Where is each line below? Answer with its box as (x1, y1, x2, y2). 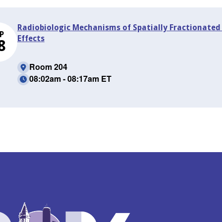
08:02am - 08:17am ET (29, 73, 111, 84)
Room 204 (29, 61, 67, 72)
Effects (17, 34, 45, 43)
